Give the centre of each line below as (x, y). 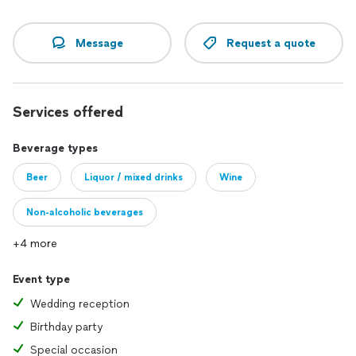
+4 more (35, 244)
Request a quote (271, 43)
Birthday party (66, 327)
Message (99, 43)
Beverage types (55, 148)
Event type (41, 279)
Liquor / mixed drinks (133, 177)
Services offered (68, 112)
